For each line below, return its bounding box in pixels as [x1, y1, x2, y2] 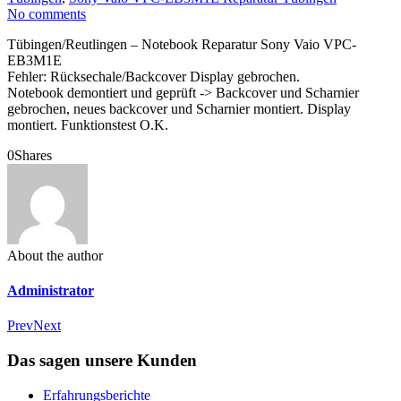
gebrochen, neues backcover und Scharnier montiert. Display [7, 100, 351, 116]
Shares [14, 147, 52, 163]
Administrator [7, 283, 94, 299]
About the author [7, 247, 103, 263]
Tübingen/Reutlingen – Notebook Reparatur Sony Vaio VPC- [7, 36, 356, 52]
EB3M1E [7, 52, 62, 68]
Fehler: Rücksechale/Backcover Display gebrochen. [7, 68, 300, 84]
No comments [7, 5, 86, 21]
